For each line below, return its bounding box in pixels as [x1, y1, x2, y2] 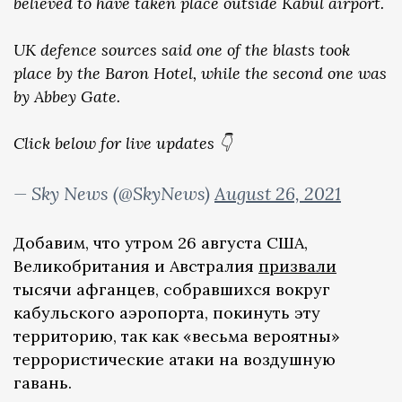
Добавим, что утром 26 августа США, [13, 232, 308, 253]
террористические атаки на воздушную [13, 348, 336, 370]
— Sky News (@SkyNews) [13, 181, 214, 205]
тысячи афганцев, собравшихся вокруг [13, 278, 330, 300]
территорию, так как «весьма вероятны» [13, 325, 340, 346]
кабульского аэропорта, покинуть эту [13, 301, 320, 323]
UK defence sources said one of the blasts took [13, 39, 350, 60]
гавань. [13, 371, 72, 393]
